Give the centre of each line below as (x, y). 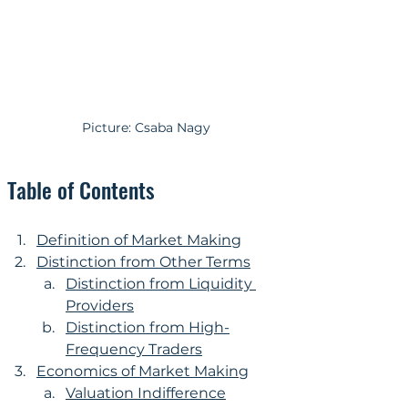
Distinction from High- (148, 327)
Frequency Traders (134, 349)
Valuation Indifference (146, 393)
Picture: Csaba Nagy (146, 127)
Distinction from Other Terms (143, 261)
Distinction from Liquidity (161, 283)
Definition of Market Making (139, 240)
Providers (100, 305)
